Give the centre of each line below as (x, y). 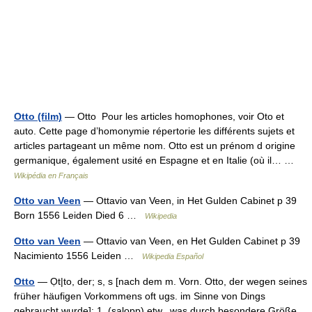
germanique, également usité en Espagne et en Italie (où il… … (157, 160)
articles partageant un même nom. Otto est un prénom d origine (155, 146)
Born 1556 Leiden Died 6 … (79, 215)
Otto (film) (38, 116)
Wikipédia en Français (51, 175)
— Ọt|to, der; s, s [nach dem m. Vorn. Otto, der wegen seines (171, 281)
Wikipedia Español (173, 256)
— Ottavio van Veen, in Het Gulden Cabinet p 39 (189, 201)
